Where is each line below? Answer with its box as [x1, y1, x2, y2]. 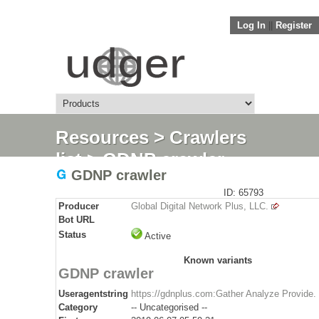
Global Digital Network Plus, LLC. [131, 201, 268, 211]
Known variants [183, 255, 252, 266]
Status [58, 229, 86, 240]
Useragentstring [58, 288, 128, 299]
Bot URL [58, 214, 95, 225]
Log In [237, 20, 266, 31]
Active [142, 231, 171, 241]
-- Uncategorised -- [131, 302, 207, 313]
